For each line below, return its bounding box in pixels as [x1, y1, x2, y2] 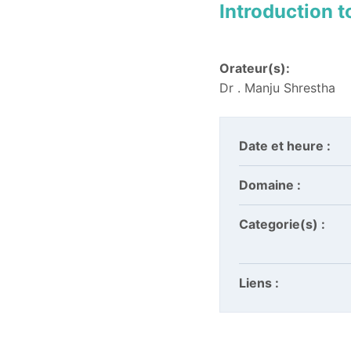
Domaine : [239, 177, 301, 193]
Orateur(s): [219, 60, 290, 76]
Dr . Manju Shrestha [219, 80, 335, 96]
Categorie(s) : [239, 216, 325, 232]
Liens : [239, 275, 279, 291]
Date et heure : [239, 138, 331, 154]
